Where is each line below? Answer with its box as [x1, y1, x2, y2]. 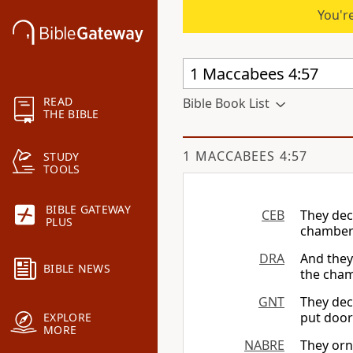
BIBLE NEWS [43, 261, 110, 277]
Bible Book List [183, 95, 269, 112]
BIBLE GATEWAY [46, 202, 131, 217]
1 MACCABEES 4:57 [183, 147, 307, 165]
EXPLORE [43, 310, 92, 325]
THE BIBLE [43, 106, 99, 122]
